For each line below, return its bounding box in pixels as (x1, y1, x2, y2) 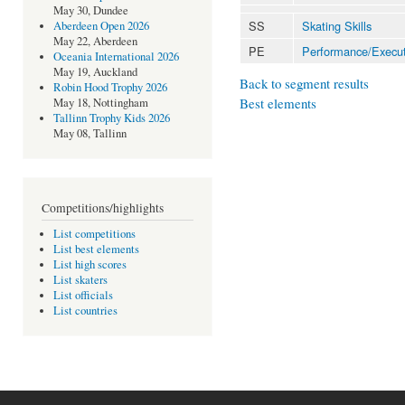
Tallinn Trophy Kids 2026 (52, 110, 170, 127)
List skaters (52, 272, 108, 288)
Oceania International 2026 (52, 49, 179, 65)
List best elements (52, 241, 139, 258)
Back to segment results (240, 73, 369, 92)
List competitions (52, 226, 136, 242)
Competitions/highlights (42, 199, 164, 216)
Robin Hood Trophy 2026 (52, 80, 167, 96)
